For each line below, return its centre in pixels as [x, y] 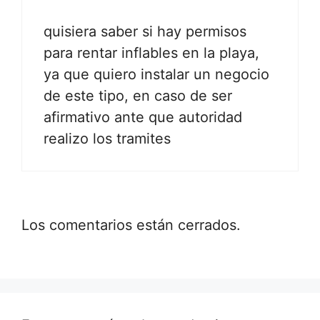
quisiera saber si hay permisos [145, 31]
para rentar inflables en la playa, [151, 52]
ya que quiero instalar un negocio [156, 74]
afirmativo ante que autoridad [143, 117]
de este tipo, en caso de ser [138, 95]
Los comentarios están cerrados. [131, 225]
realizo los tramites [107, 138]
